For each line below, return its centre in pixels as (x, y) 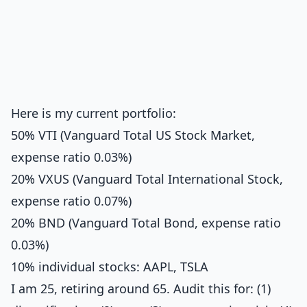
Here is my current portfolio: (94, 113)
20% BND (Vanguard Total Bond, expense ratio (146, 223)
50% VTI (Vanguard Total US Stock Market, (133, 135)
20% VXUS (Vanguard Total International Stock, (147, 179)
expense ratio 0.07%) (71, 201)
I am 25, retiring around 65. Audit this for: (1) (141, 288)
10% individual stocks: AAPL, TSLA (110, 267)
